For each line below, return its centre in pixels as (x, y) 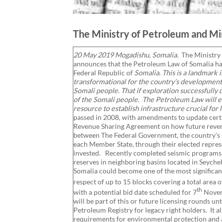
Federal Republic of (104, 72)
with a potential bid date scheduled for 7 (135, 192)
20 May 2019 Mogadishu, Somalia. (127, 55)
